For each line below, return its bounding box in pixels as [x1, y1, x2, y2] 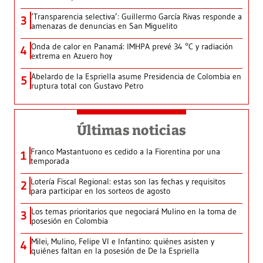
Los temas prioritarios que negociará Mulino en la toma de [31, 206, 237, 217]
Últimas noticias [77, 122, 186, 139]
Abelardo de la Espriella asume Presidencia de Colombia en [31, 71, 241, 82]
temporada [31, 156, 69, 167]
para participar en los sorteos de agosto [31, 186, 170, 197]
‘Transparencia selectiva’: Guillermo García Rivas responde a [31, 11, 242, 22]
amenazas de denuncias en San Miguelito [31, 21, 177, 32]
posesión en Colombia [31, 215, 108, 227]
